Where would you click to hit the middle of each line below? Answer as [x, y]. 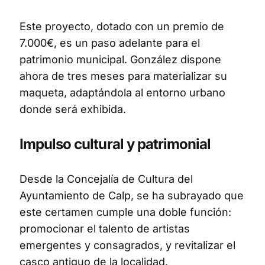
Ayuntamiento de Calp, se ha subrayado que [132, 195]
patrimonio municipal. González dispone [120, 59]
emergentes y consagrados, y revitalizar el [127, 245]
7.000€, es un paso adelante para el [110, 43]
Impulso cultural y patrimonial [115, 144]
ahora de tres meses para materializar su [123, 76]
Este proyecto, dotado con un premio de [122, 26]
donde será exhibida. [73, 109]
